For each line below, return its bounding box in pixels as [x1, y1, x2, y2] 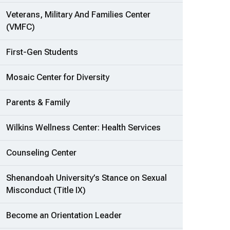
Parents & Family [6, 98, 70, 108]
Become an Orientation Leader [6, 210, 122, 221]
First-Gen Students [6, 47, 78, 57]
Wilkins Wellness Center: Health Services [6, 123, 161, 133]
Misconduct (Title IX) [6, 185, 86, 196]
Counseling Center [6, 148, 76, 158]
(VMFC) [6, 22, 35, 32]
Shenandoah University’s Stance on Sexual [6, 173, 167, 183]
